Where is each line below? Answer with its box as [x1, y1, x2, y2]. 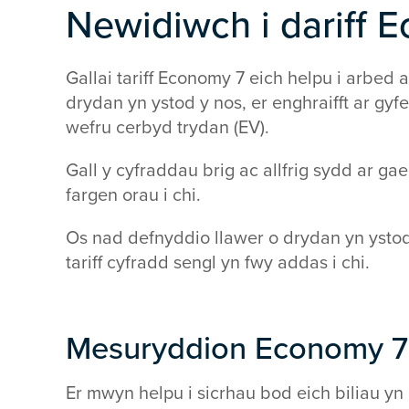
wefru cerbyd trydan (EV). [66, 117, 269, 139]
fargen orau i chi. [66, 184, 205, 206]
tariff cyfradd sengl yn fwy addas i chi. [66, 252, 370, 274]
